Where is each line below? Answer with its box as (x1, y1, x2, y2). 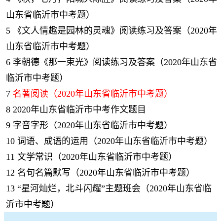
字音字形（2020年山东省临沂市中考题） (13, 120, 173, 130)
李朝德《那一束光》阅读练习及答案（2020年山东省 (13, 57, 217, 67)
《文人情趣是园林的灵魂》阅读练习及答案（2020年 (13, 26, 217, 36)
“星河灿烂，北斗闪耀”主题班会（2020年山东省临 (17, 184, 212, 193)
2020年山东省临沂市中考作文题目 (13, 105, 146, 114)
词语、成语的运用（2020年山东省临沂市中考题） (17, 136, 213, 146)
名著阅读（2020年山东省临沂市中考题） (13, 89, 173, 99)
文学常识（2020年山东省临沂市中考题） (17, 152, 177, 162)
